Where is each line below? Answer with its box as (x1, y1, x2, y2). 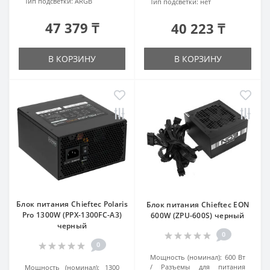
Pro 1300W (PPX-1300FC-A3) (22, 210, 122, 220)
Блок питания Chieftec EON (146, 199, 250, 210)
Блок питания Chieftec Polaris (16, 199, 128, 209)
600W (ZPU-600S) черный (151, 210, 245, 221)
